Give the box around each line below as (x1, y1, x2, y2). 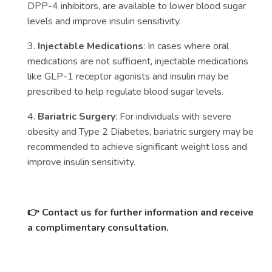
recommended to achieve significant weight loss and (27, 140, 247, 154)
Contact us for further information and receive (39, 206, 254, 219)
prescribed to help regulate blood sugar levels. (27, 85, 223, 98)
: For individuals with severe (115, 110, 231, 123)
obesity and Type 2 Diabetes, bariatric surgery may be (27, 125, 254, 138)
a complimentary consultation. (27, 221, 169, 234)
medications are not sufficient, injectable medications (27, 55, 248, 68)
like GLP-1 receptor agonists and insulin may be (27, 70, 229, 83)
